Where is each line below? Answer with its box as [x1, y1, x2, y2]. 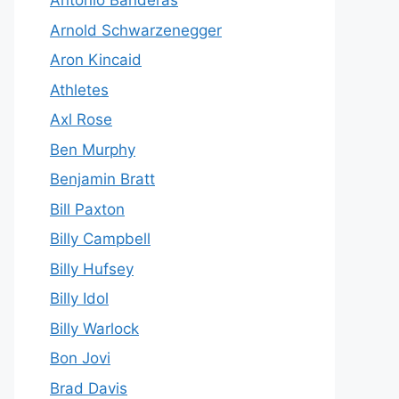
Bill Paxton [50, 199, 125, 218]
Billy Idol [50, 289, 109, 307]
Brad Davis [50, 379, 127, 397]
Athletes [50, 80, 109, 99]
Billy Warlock [50, 319, 139, 338]
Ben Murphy [50, 140, 135, 159]
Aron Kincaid [50, 51, 142, 69]
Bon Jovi [50, 349, 110, 367]
